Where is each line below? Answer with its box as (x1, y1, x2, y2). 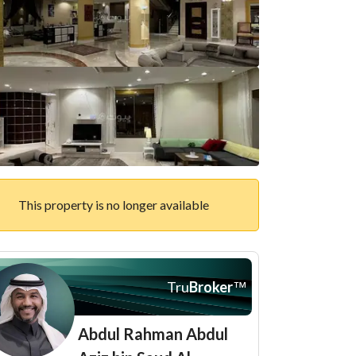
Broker (189, 277, 233, 296)
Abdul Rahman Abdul (78, 324, 228, 343)
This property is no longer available (17, 197, 209, 212)
